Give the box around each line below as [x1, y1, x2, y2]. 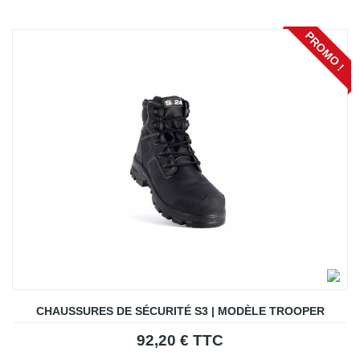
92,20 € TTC [137, 332, 223, 350]
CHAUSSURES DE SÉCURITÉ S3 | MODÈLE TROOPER [35, 305, 325, 318]
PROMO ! [302, 29, 347, 74]
